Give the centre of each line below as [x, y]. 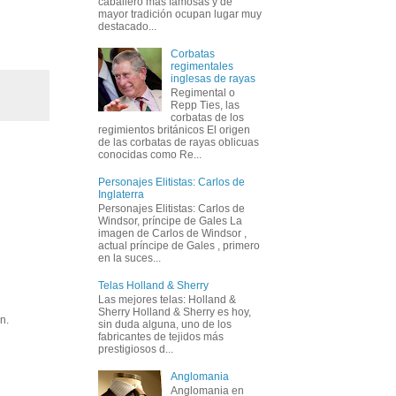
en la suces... [129, 259]
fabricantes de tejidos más [161, 337]
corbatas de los [207, 117]
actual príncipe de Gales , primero [179, 246]
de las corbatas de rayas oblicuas [179, 142]
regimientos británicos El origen [174, 129]
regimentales [202, 66]
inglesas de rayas [213, 78]
